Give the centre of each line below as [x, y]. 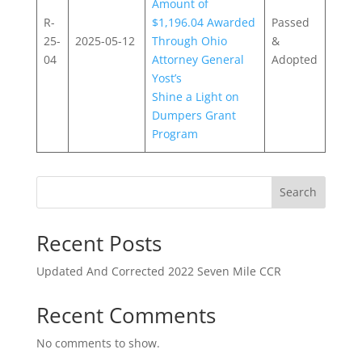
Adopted [295, 59]
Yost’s [167, 78]
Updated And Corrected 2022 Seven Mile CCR [158, 271]
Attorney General [198, 59]
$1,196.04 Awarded [204, 22]
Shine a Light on [196, 96]
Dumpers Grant [194, 115]
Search [299, 192]
